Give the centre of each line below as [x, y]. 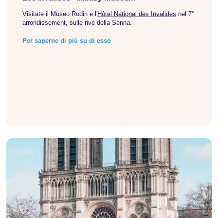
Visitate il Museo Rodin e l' [60, 14]
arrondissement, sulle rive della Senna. [77, 22]
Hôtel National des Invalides [137, 14]
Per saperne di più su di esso [67, 41]
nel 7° [185, 14]
